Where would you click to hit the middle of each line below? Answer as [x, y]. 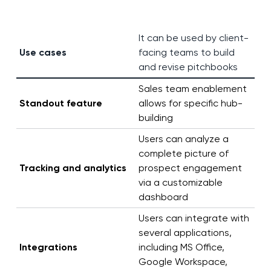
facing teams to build [186, 53]
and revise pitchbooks [188, 67]
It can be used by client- [193, 38]
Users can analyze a [183, 139]
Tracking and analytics [73, 168]
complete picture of [183, 154]
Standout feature [60, 103]
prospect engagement [190, 168]
